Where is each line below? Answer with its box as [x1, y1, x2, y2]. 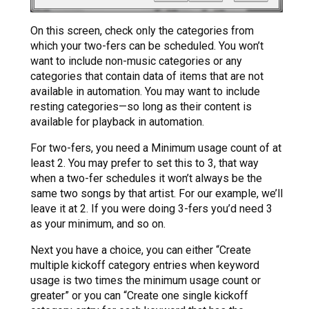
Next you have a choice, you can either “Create [30, 243, 251, 257]
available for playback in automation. [30, 115, 204, 129]
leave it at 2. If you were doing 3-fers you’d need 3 [30, 202, 272, 216]
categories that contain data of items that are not [30, 70, 263, 83]
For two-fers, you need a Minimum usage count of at [30, 141, 281, 155]
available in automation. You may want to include [30, 85, 260, 99]
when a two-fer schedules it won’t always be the [30, 172, 262, 186]
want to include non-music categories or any [30, 54, 242, 68]
